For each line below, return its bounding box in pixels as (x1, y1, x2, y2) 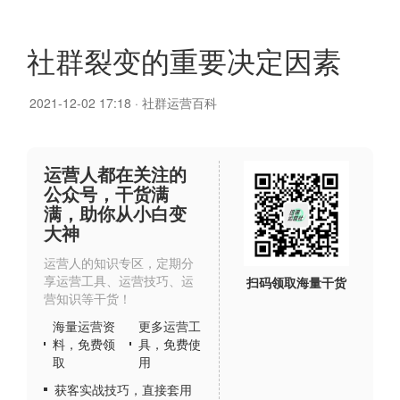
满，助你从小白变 (44, 200, 187, 226)
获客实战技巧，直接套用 (54, 380, 192, 398)
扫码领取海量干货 (246, 273, 346, 291)
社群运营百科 (142, 94, 217, 112)
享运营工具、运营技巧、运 (44, 271, 194, 289)
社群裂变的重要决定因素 (27, 39, 341, 80)
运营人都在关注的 (44, 161, 187, 187)
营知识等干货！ (44, 289, 131, 307)
